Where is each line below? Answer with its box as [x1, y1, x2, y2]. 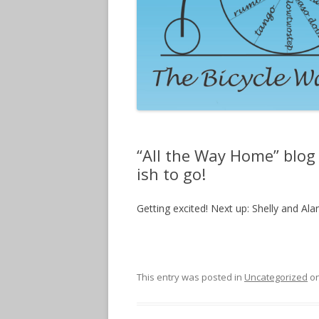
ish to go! [137, 163, 206, 185]
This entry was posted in [137, 271, 244, 284]
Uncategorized [244, 271, 308, 284]
